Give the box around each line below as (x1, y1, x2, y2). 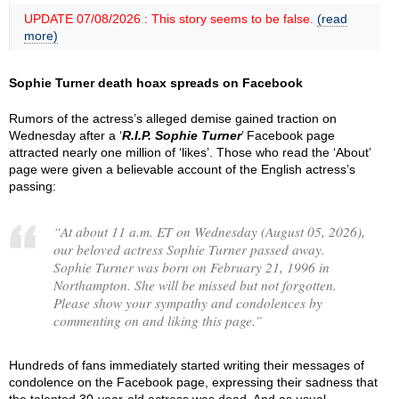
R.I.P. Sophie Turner (122, 128, 241, 142)
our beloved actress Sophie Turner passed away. (53, 240, 325, 258)
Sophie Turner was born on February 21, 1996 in (53, 257, 330, 276)
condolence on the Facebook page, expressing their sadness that (9, 374, 378, 389)
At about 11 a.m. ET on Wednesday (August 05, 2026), (61, 222, 365, 240)
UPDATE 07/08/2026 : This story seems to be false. (24, 12, 317, 26)
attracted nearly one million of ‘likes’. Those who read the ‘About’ (9, 145, 370, 159)
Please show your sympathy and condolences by (53, 293, 322, 312)
